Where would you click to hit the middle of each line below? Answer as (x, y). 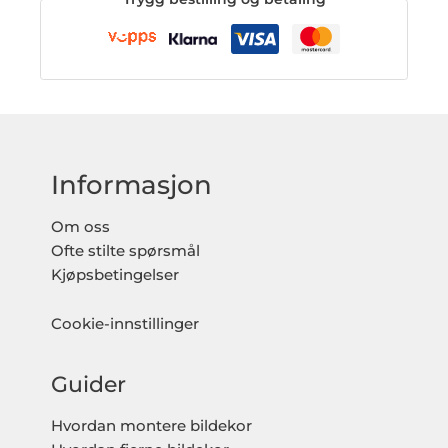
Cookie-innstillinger (125, 324)
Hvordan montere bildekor (152, 426)
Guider (89, 383)
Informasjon (132, 184)
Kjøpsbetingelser (115, 274)
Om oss (81, 226)
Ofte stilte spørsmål (126, 250)
